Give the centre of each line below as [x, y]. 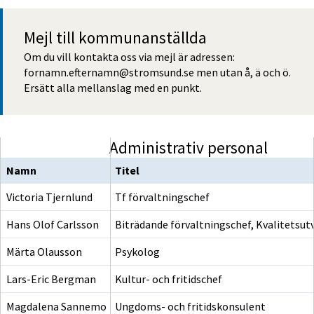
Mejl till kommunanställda [115, 37]
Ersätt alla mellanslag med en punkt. [113, 88]
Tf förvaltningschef [163, 197]
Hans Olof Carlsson [53, 225]
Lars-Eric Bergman [51, 279]
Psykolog [138, 252]
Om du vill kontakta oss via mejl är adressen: [129, 57]
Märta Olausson [44, 252]
